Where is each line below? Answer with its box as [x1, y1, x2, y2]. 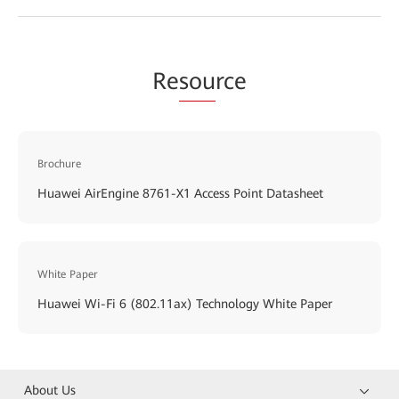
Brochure [37, 157, 81, 170]
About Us [24, 382, 77, 397]
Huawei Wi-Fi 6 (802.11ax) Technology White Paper [37, 296, 332, 311]
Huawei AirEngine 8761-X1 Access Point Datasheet [37, 185, 323, 200]
